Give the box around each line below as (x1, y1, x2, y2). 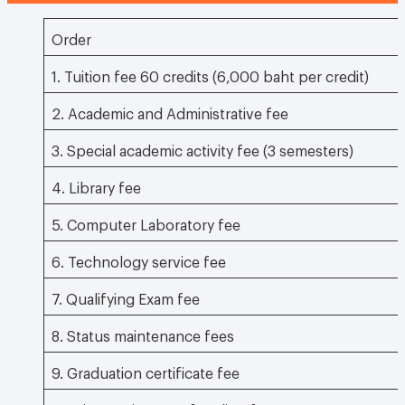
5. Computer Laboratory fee (52, 216, 240, 228)
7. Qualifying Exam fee (52, 290, 200, 302)
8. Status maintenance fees (52, 327, 234, 339)
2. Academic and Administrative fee (52, 105, 288, 117)
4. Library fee (52, 179, 141, 191)
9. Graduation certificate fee (52, 364, 240, 376)
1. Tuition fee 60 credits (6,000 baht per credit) (52, 68, 369, 80)
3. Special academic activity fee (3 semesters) (52, 142, 353, 154)
